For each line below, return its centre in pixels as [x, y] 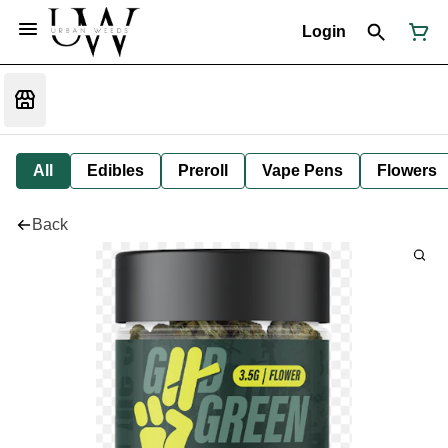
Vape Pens [302, 170]
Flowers [407, 170]
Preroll [203, 170]
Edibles [115, 170]
